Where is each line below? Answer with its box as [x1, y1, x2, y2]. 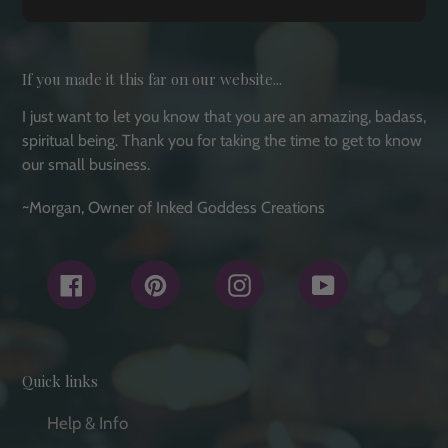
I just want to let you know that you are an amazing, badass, [22, 106, 426, 126]
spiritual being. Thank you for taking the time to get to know [22, 130, 422, 150]
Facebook [82, 270, 155, 293]
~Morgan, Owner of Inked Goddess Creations [22, 197, 325, 217]
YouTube [334, 270, 400, 293]
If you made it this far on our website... [22, 69, 282, 89]
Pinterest [166, 270, 237, 293]
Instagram [250, 270, 333, 293]
